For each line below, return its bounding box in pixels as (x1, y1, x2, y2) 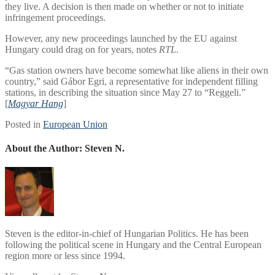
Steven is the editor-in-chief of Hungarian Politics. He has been (5, 228, 249, 239)
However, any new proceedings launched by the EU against (5, 33, 237, 44)
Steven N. (85, 143, 125, 154)
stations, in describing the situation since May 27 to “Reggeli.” (5, 87, 246, 98)
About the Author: (5, 143, 85, 154)
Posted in (5, 118, 43, 130)
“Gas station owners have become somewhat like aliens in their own (5, 64, 268, 76)
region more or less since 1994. (5, 250, 125, 261)
